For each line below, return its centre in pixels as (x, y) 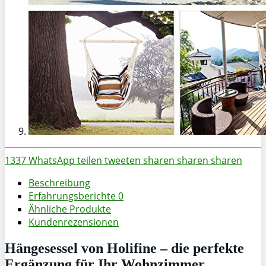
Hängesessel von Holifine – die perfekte (124, 248)
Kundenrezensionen (74, 222)
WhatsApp (52, 160)
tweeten (123, 160)
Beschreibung (59, 183)
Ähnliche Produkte (70, 209)
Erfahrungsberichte (73, 196)
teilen (90, 160)
